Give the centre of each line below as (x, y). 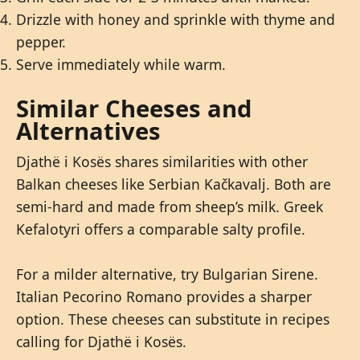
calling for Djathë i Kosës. (101, 341)
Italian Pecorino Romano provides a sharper (164, 296)
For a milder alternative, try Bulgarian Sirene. (167, 274)
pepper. (41, 42)
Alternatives (88, 131)
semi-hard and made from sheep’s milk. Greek (170, 206)
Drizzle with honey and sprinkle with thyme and (176, 20)
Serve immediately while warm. (121, 65)
